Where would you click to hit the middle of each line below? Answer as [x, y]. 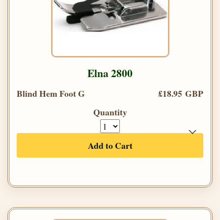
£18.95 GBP [181, 93]
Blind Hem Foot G [51, 93]
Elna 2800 [110, 73]
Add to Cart [110, 145]
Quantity [110, 112]
